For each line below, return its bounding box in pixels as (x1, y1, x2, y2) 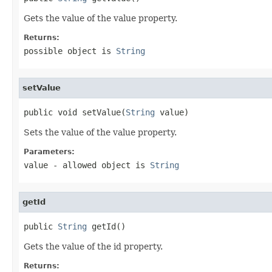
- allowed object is (48, 160, 150, 170)
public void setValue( (24, 107, 126, 117)
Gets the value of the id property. (24, 241, 163, 251)
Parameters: (24, 147, 75, 156)
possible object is (24, 46, 116, 56)
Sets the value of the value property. (24, 127, 177, 137)
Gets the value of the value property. (24, 13, 177, 23)
